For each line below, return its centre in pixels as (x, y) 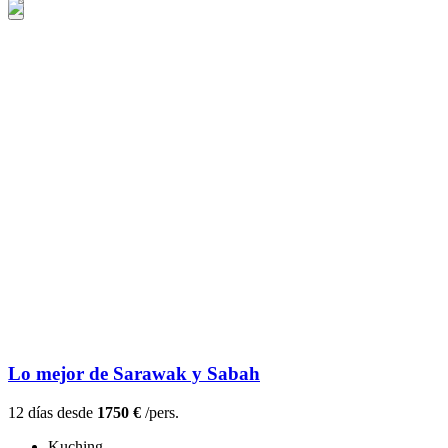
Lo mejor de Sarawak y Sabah (134, 374)
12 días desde (52, 413)
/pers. (160, 413)
